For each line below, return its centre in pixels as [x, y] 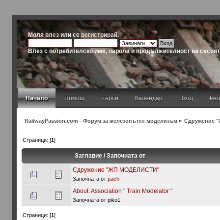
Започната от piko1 [96, 200]
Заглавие [88, 155]
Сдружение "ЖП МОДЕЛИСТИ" [116, 170]
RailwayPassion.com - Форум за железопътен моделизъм [101, 121]
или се [70, 35]
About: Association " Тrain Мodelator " [122, 191]
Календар [149, 98]
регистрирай [99, 35]
